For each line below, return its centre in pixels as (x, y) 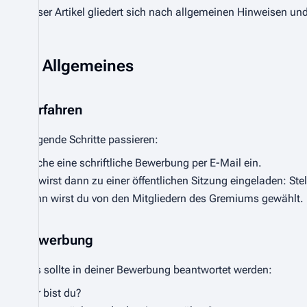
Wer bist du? (52, 293)
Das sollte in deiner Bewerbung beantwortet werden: (147, 270)
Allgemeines (88, 66)
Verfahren (52, 110)
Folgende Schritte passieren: (90, 139)
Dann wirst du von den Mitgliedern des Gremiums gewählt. (163, 198)
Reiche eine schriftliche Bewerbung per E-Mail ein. (142, 163)
